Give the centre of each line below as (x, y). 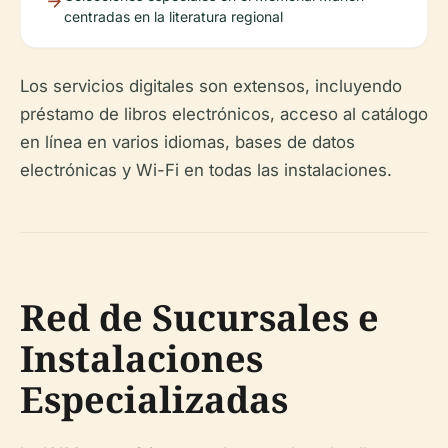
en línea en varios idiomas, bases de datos (187, 142)
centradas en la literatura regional (173, 16)
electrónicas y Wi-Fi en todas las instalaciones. (206, 170)
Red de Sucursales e (199, 317)
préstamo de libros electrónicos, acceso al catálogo (224, 114)
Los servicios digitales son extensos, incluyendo (211, 86)
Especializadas (154, 399)
